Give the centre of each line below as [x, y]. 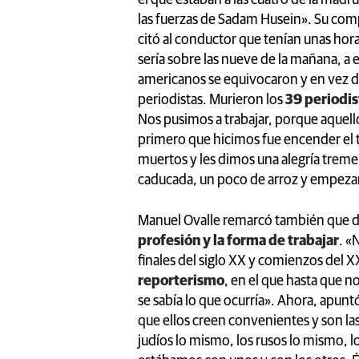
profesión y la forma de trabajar [238, 241]
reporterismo [181, 281]
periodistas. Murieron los [212, 100]
